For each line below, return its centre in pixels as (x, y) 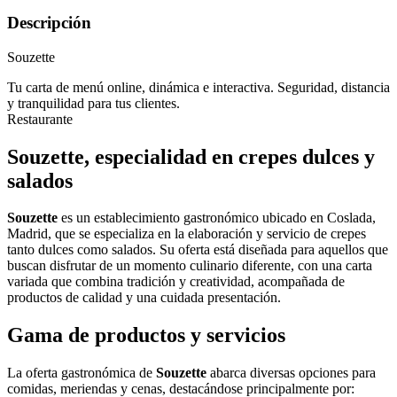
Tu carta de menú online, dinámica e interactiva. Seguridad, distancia (198, 87)
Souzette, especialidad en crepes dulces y (191, 156)
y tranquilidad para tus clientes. (93, 103)
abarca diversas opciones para (291, 373)
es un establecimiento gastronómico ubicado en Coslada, (217, 218)
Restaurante (40, 119)
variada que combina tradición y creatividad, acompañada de (176, 282)
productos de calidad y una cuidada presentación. (144, 298)
